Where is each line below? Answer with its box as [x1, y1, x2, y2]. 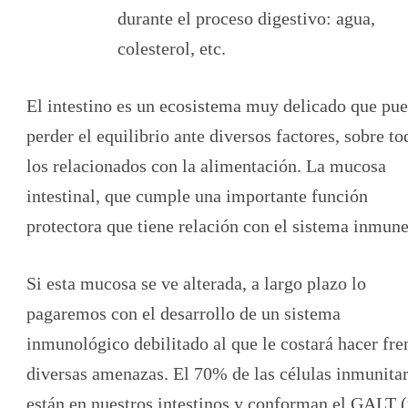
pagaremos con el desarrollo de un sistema [26, 302, 341, 323]
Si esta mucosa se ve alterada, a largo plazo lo [26, 272, 366, 293]
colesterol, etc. [117, 37, 226, 58]
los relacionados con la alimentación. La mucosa [26, 155, 386, 176]
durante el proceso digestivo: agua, [117, 7, 375, 28]
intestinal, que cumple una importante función [26, 185, 368, 206]
